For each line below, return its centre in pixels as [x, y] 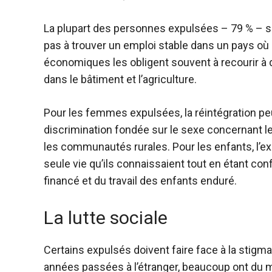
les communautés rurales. [108, 147]
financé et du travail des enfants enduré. [140, 181]
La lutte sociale [106, 218]
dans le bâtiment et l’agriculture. [120, 80]
